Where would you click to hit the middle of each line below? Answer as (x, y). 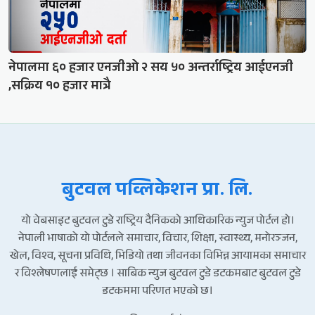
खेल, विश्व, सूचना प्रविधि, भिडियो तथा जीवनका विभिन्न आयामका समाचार (157, 257)
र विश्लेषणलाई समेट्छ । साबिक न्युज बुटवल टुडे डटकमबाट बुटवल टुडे (157, 274)
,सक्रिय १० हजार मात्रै (60, 87)
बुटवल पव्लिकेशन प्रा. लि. (157, 192)
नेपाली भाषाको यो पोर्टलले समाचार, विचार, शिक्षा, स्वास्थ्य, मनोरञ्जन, (157, 239)
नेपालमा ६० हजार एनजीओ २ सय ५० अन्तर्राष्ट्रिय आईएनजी (151, 69)
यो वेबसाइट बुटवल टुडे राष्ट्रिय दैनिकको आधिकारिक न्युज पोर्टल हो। (157, 221)
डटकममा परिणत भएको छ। (157, 292)
